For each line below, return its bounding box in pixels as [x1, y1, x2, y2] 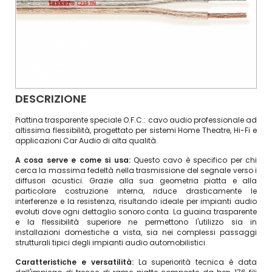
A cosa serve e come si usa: [15, 155, 134, 165]
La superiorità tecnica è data [138, 257, 257, 267]
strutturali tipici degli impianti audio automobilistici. [15, 237, 207, 248]
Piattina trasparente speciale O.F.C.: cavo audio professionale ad [15, 115, 257, 125]
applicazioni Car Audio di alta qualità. [15, 135, 158, 146]
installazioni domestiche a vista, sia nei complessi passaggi [15, 227, 257, 237]
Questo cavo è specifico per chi [133, 155, 257, 165]
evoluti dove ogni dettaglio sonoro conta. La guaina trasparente [15, 206, 257, 217]
